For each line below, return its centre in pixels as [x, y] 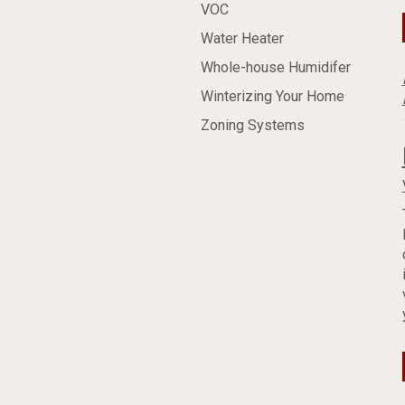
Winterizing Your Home [273, 96]
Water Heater [242, 38]
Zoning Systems [253, 125]
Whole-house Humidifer [276, 67]
